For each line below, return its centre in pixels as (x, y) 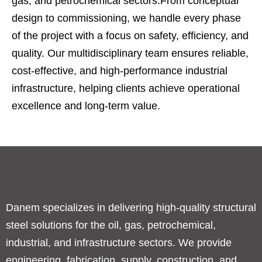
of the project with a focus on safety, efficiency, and (130, 35)
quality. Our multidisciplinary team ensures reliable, (130, 53)
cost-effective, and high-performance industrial (120, 70)
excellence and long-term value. (86, 106)
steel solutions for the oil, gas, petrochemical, (111, 225)
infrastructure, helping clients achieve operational (126, 88)
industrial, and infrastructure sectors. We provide (119, 243)
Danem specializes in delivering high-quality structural (131, 208)
